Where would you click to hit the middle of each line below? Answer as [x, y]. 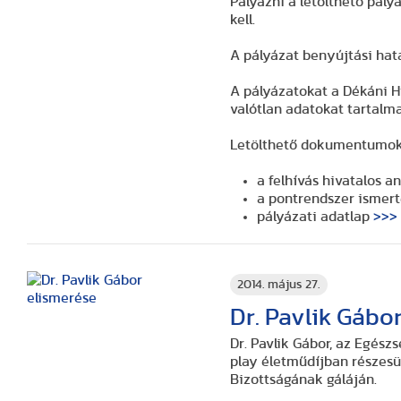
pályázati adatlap [316, 217]
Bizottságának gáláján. [304, 380]
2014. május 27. [279, 284]
